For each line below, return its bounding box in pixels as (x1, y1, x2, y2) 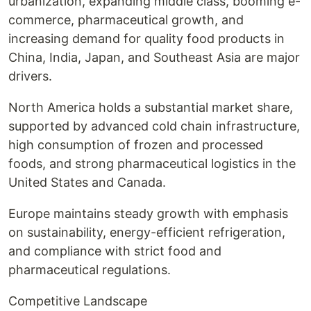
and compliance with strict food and (8, 244, 221, 258)
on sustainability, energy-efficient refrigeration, (8, 225, 285, 239)
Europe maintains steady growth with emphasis (8, 206, 288, 221)
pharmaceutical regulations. (8, 262, 171, 277)
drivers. (8, 69, 52, 83)
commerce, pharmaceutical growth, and (8, 12, 244, 27)
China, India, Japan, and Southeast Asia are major (8, 50, 300, 65)
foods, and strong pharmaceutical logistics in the (8, 156, 296, 171)
